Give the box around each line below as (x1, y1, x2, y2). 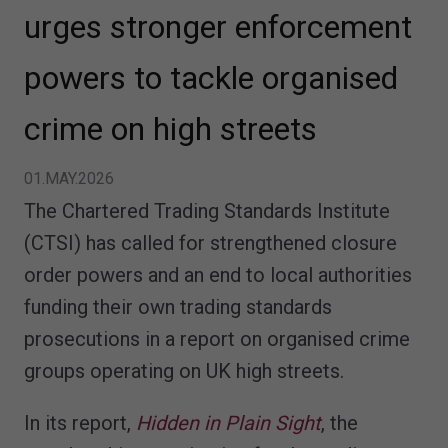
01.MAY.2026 (24, 169, 114, 189)
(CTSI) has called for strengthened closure (24, 231, 397, 256)
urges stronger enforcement (24, 8, 412, 47)
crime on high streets (24, 110, 317, 149)
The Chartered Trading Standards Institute (24, 199, 390, 224)
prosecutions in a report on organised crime (24, 327, 410, 352)
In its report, (24, 411, 136, 436)
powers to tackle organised (24, 59, 398, 98)
